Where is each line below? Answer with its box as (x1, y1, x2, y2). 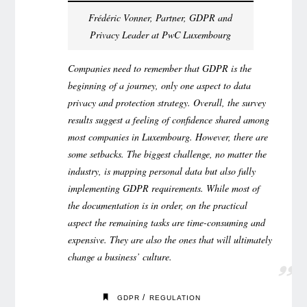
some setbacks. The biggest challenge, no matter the (67, 147, 267, 160)
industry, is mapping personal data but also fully (67, 164, 256, 177)
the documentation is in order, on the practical (67, 198, 247, 212)
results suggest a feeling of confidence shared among (67, 112, 269, 126)
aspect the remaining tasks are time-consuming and (67, 215, 265, 229)
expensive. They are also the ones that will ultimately (67, 232, 272, 246)
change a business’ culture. (67, 249, 172, 263)
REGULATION (149, 294, 201, 302)
